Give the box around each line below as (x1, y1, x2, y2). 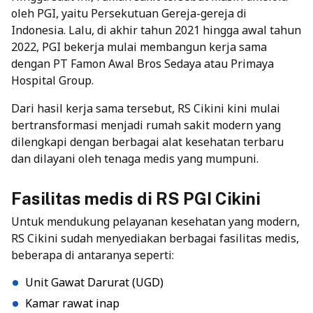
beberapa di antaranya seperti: (11, 247, 174, 263)
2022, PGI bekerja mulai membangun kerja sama (11, 38, 267, 54)
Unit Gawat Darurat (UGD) (25, 274, 163, 290)
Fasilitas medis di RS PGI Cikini (11, 188, 261, 208)
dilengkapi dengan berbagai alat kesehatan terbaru (11, 133, 284, 150)
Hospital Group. (11, 72, 94, 88)
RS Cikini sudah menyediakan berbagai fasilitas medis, (11, 230, 299, 246)
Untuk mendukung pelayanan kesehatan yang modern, (11, 213, 300, 229)
